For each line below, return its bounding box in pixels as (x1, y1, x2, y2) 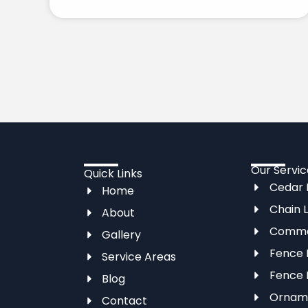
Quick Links (84, 165, 142, 181)
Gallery (102, 226, 142, 243)
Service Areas (102, 248, 177, 265)
